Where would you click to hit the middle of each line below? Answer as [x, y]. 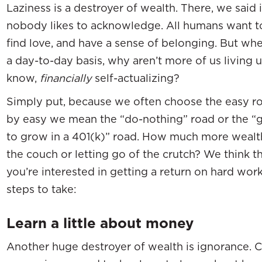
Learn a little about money [100, 223]
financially [66, 78]
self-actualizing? [136, 78]
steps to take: [42, 189]
